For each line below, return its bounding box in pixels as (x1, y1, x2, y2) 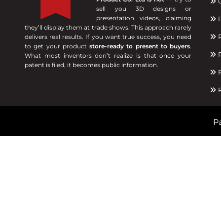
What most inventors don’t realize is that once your (25, 52, 192, 59)
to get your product (25, 42, 90, 50)
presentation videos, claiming (96, 14, 192, 22)
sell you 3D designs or (96, 5, 192, 12)
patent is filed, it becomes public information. (25, 61, 158, 69)
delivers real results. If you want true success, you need (25, 33, 192, 40)
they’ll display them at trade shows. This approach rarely (25, 24, 192, 31)
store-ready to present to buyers (89, 42, 190, 50)
